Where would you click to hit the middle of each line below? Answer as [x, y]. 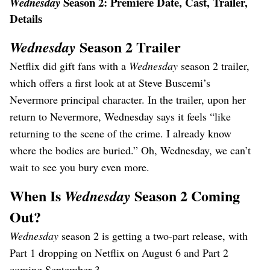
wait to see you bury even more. [80, 167]
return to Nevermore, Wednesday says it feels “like [120, 116]
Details [26, 18]
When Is [37, 196]
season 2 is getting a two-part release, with [155, 236]
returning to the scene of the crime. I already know [121, 133]
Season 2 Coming [185, 196]
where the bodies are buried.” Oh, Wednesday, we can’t [130, 150]
